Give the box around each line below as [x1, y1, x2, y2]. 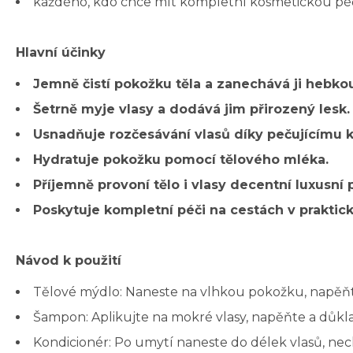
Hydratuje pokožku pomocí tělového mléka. [33, 152, 329, 168]
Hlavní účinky [16, 45, 106, 61]
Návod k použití [16, 253, 121, 269]
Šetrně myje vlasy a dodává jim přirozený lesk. [33, 102, 350, 117]
